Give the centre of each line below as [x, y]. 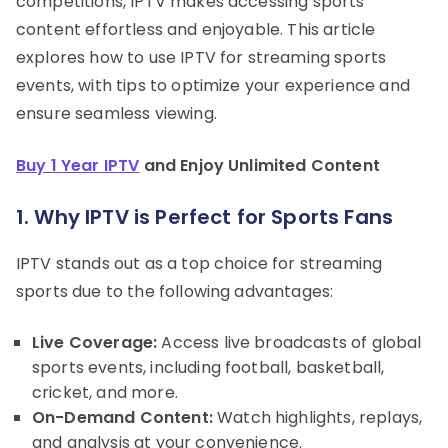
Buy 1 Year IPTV [78, 165]
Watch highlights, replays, [317, 417]
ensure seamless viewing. [116, 113]
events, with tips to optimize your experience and [213, 85]
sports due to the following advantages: [175, 291]
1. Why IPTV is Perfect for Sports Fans [205, 216]
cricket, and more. [105, 392]
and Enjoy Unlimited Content [259, 165]
